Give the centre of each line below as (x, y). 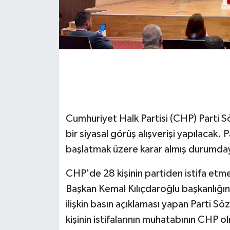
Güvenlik (46, 76)
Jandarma (48, 181)
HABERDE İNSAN (62, 102)
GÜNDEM (47, 50)
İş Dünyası (49, 155)
